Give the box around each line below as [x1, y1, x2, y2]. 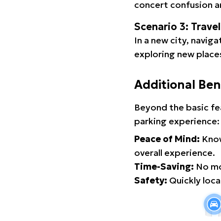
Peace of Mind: [134, 133, 200, 145]
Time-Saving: [134, 161, 194, 172]
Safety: [134, 175, 167, 186]
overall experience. [134, 147, 215, 158]
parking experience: [134, 115, 220, 127]
